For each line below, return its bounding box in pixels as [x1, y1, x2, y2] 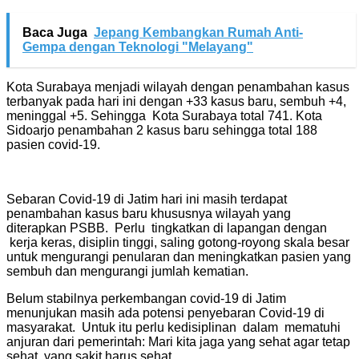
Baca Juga [22, 25, 87, 39]
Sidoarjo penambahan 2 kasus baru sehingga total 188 [6, 123, 317, 137]
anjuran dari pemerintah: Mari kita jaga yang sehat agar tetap [6, 334, 350, 349]
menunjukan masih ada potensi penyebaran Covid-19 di [6, 305, 325, 320]
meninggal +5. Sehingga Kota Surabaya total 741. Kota [6, 108, 322, 123]
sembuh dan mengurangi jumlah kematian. [6, 264, 248, 278]
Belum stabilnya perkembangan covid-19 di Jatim [6, 291, 286, 305]
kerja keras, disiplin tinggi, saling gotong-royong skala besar [6, 235, 349, 249]
